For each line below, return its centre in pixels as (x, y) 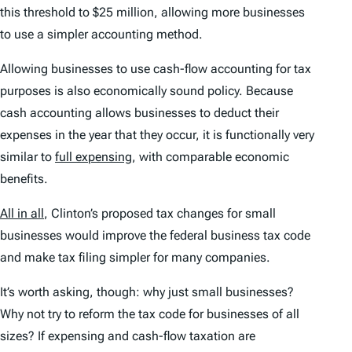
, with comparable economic (211, 156)
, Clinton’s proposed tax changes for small (160, 213)
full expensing (93, 156)
